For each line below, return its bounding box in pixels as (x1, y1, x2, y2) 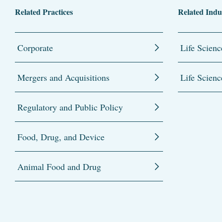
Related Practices (15, 5, 73, 17)
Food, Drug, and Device (17, 130, 105, 143)
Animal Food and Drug (17, 160, 101, 172)
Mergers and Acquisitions (17, 71, 110, 83)
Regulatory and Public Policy (17, 101, 123, 113)
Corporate (17, 41, 53, 54)
